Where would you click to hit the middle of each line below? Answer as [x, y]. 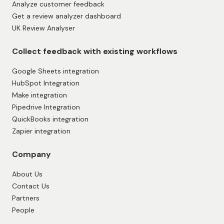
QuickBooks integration [50, 119]
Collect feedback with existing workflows [95, 51]
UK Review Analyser [43, 28]
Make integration [39, 95]
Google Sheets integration [55, 71]
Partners [26, 198]
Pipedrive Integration [46, 107]
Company [31, 154]
